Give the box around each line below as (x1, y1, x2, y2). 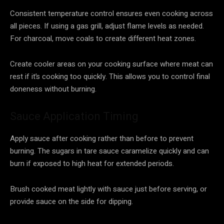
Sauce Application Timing (10, 109, 138, 122)
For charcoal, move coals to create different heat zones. (10, 32, 196, 44)
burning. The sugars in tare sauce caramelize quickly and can (10, 145, 209, 156)
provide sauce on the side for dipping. (10, 195, 133, 207)
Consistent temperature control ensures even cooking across (10, 7, 213, 19)
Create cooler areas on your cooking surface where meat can (10, 58, 213, 69)
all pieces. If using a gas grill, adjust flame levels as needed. (10, 20, 204, 31)
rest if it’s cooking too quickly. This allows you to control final (10, 70, 210, 82)
